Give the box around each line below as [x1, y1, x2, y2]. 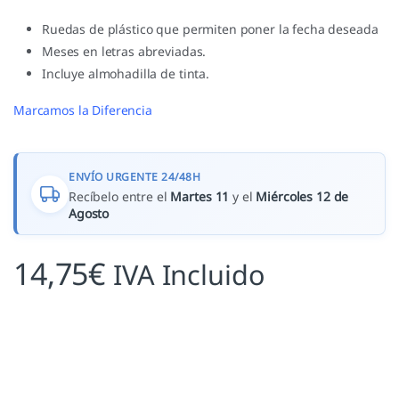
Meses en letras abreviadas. [42, 43, 210, 61]
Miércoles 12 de [256, 188, 349, 206]
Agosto [69, 205, 110, 223]
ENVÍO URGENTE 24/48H [69, 169, 200, 185]
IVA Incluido [113, 256, 265, 294]
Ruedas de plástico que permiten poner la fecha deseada [42, 20, 379, 38]
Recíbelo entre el [69, 188, 171, 206]
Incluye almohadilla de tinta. [42, 65, 209, 83]
